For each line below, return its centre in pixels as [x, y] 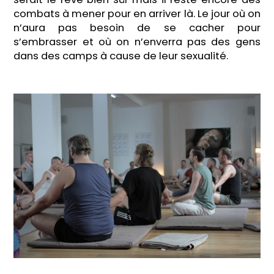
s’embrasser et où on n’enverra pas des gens [137, 42]
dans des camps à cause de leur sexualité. [121, 56]
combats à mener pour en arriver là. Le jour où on [137, 13]
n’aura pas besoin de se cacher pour [137, 28]
